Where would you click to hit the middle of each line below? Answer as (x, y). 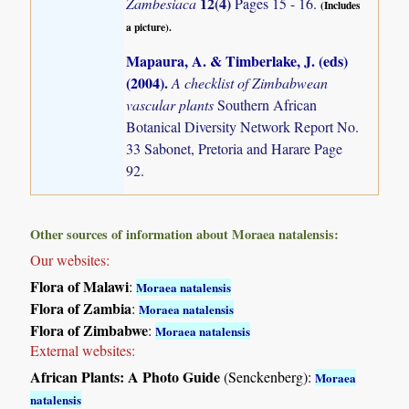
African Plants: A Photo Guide (126, 376)
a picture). (149, 26)
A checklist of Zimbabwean (250, 82)
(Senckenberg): (268, 376)
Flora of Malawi (80, 286)
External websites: (83, 350)
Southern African (267, 104)
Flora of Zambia (81, 308)
